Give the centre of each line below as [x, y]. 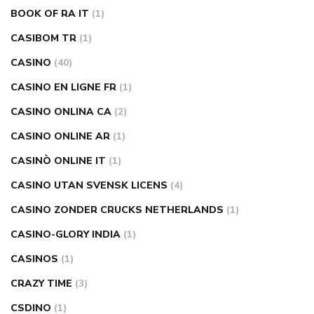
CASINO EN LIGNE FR [63, 88]
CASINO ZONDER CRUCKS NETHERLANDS [117, 210]
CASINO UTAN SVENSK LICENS [89, 186]
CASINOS [34, 259]
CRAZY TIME [41, 284]
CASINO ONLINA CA [61, 112]
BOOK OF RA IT [50, 14]
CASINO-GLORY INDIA [66, 235]
